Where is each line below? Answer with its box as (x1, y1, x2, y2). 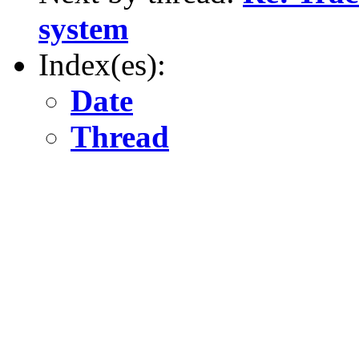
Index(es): (38, 46, 166, 82)
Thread (71, 119, 169, 154)
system (38, 10, 128, 46)
